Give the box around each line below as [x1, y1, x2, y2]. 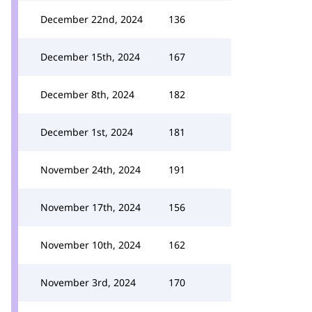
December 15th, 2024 [40, 50, 140, 63]
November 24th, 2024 [40, 163, 141, 176]
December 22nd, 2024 [40, 13, 143, 26]
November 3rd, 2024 [40, 276, 136, 289]
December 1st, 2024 [40, 125, 133, 139]
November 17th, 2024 [40, 201, 141, 214]
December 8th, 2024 [40, 88, 134, 101]
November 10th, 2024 [40, 238, 141, 251]
